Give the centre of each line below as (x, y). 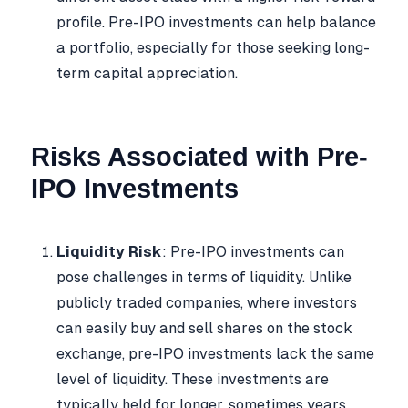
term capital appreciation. (147, 73)
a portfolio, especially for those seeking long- (213, 47)
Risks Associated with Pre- (199, 156)
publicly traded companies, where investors (207, 303)
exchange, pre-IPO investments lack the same (215, 354)
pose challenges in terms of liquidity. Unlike (204, 278)
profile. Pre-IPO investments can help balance (216, 22)
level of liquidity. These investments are (193, 380)
